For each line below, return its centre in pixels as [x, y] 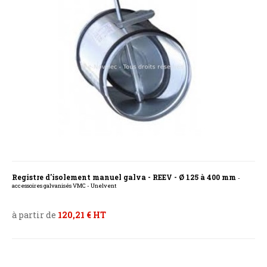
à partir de [35, 215]
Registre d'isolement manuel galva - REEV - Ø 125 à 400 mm [125, 177]
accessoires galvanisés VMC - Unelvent [64, 186]
